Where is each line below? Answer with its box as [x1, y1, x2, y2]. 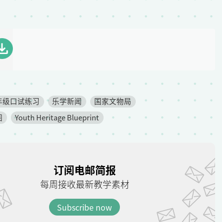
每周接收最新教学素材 [40, 177, 129, 191]
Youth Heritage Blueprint [15, 111, 100, 123]
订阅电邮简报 [53, 162, 116, 177]
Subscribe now [57, 201, 112, 213]
